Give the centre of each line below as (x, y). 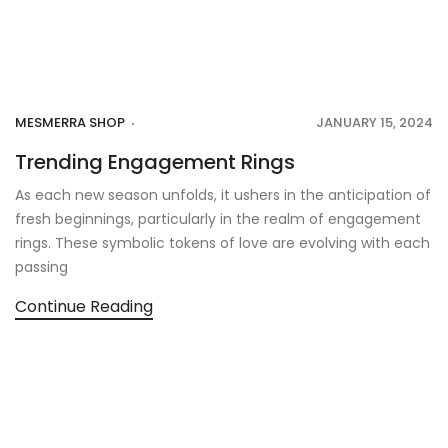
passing (41, 266)
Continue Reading (84, 306)
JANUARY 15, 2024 (374, 122)
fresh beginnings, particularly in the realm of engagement (218, 218)
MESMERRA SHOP (70, 122)
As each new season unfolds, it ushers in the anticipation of (223, 194)
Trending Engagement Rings (155, 161)
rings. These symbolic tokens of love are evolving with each (222, 242)
